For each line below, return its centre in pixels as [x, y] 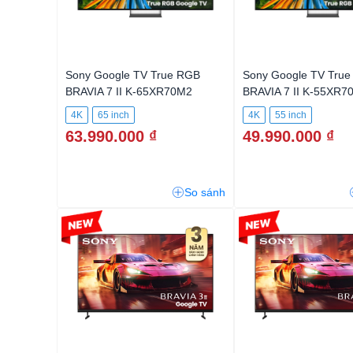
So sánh [205, 192]
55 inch [291, 115]
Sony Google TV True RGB [133, 75]
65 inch [113, 115]
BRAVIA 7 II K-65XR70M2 [129, 91]
